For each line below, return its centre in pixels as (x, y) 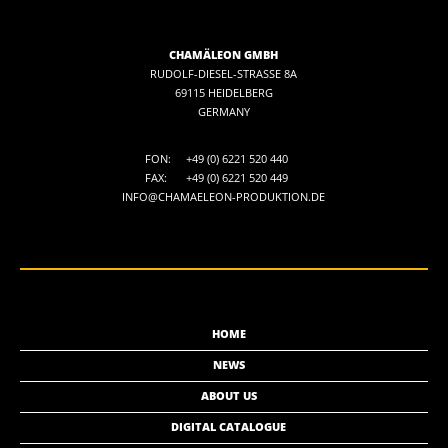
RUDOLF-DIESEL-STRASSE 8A (224, 73)
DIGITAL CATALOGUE (229, 426)
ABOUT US (229, 395)
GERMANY (224, 111)
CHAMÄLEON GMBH (224, 54)
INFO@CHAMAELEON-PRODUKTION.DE (224, 196)
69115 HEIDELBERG (224, 92)
